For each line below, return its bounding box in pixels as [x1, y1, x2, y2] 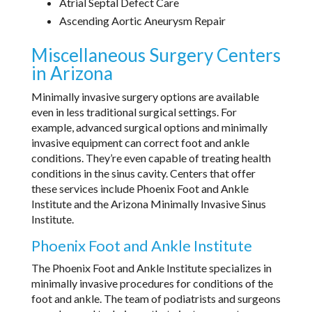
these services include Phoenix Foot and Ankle [31, 181, 249, 195]
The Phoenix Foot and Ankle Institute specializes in [31, 260, 272, 274]
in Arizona [31, 61, 113, 84]
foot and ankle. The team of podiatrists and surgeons [31, 291, 281, 305]
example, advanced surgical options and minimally [31, 120, 267, 134]
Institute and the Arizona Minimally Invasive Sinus [31, 196, 266, 210]
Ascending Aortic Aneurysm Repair [58, 13, 226, 27]
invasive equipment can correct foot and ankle [31, 135, 249, 149]
